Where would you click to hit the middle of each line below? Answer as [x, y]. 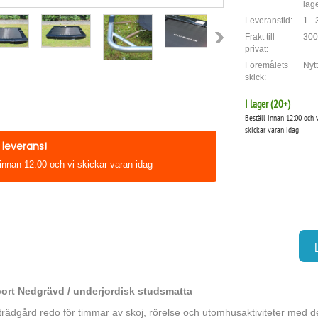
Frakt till [259, 37]
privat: [256, 49]
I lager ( [259, 104]
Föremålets [266, 65]
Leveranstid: [268, 21]
